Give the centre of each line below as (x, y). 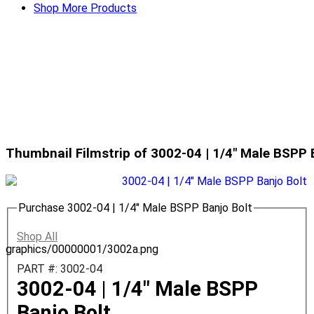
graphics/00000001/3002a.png (82, 250)
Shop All (37, 236)
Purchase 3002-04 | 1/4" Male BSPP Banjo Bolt (135, 208)
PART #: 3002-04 (60, 268)
